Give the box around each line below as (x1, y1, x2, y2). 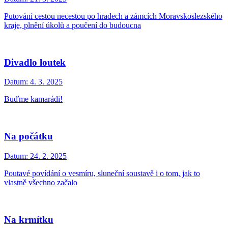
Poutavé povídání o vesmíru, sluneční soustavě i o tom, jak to (4, 168, 200, 178)
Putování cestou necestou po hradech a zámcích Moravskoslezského (4, 12, 222, 20)
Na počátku (4, 131, 53, 142)
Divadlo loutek (4, 56, 66, 68)
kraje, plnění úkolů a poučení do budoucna (4, 21, 141, 30)
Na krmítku (4, 214, 53, 225)
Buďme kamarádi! (4, 95, 63, 104)
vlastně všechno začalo (4, 178, 77, 187)
